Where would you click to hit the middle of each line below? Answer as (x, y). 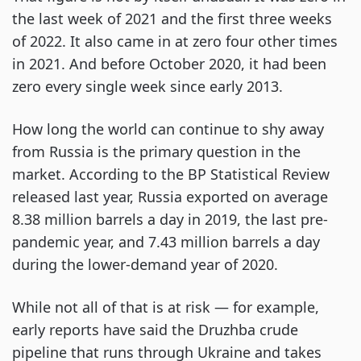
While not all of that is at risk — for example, (166, 307)
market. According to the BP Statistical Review (171, 174)
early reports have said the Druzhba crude (155, 330)
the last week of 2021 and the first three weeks (172, 19)
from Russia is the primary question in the (156, 151)
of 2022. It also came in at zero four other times (175, 41)
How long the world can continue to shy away (168, 129)
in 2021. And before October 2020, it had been (169, 64)
